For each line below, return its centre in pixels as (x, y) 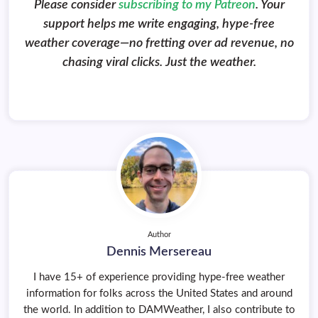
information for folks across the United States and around (159, 294)
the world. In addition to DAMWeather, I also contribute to (159, 310)
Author (159, 235)
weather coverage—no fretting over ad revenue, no (159, 44)
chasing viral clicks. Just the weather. (159, 63)
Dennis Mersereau (159, 252)
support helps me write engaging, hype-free (159, 24)
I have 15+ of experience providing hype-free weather (159, 278)
